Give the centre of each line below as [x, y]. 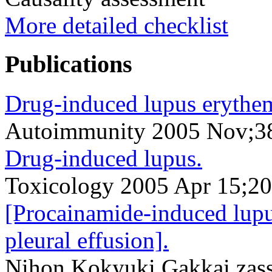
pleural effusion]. [87, 240]
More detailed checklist [117, 25]
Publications [69, 64]
